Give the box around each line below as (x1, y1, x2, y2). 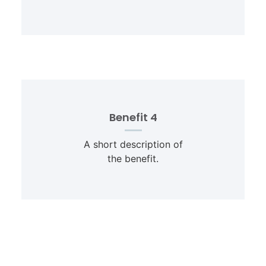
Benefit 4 (109, 110, 157, 125)
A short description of (83, 138, 183, 151)
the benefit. (107, 153, 159, 165)
